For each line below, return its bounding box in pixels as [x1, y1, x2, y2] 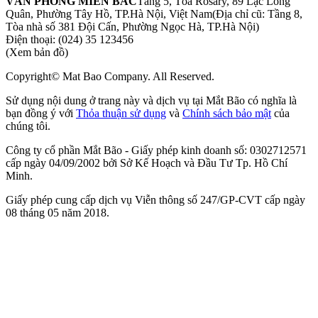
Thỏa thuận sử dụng [76, 107, 166, 120]
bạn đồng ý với [6, 107, 76, 120]
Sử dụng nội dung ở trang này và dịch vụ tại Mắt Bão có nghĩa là [6, 94, 297, 107]
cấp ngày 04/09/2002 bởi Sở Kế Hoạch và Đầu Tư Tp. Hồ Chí [6, 157, 287, 170]
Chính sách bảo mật [182, 107, 271, 120]
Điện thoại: [6, 33, 55, 46]
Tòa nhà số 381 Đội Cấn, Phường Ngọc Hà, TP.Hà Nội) [6, 21, 259, 33]
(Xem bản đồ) [6, 46, 68, 59]
